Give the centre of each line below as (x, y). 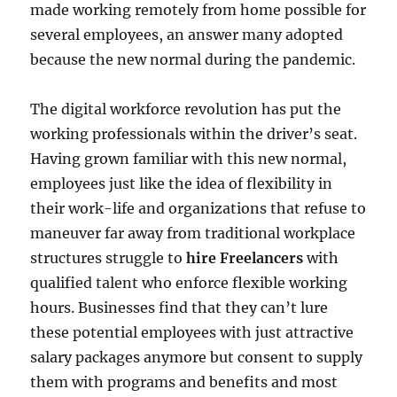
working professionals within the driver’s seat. (194, 133)
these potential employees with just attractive (192, 332)
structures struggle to (109, 257)
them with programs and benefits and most (184, 381)
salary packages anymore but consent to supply (197, 357)
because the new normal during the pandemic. (193, 59)
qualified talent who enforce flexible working (189, 282)
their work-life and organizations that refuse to (198, 208)
